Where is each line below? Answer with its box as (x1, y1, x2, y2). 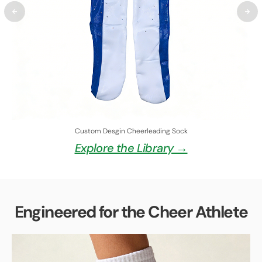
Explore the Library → (74, 140, 188, 156)
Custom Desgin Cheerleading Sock (74, 126, 188, 136)
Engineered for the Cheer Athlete (14, 201, 248, 223)
